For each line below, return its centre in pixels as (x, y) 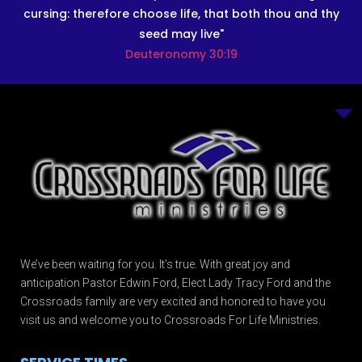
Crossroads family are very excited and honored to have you (173, 301)
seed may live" (181, 34)
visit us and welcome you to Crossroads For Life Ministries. (170, 320)
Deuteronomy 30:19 (181, 54)
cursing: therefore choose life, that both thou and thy (181, 13)
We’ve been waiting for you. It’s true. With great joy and (155, 264)
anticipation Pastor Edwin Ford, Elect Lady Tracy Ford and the (175, 282)
